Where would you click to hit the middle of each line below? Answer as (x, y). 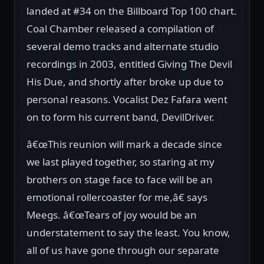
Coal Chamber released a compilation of (120, 29)
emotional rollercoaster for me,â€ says (117, 197)
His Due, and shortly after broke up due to (125, 82)
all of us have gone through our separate (123, 250)
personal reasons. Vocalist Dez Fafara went (127, 100)
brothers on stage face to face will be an (120, 180)
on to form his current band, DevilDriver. (121, 117)
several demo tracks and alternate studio (123, 47)
